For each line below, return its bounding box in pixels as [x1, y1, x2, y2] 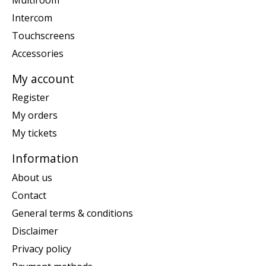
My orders [12, 109, 58, 122]
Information [12, 150, 78, 167]
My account [12, 70, 74, 87]
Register [12, 91, 49, 104]
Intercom [12, 11, 52, 24]
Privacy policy [12, 242, 71, 255]
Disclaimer [12, 224, 58, 237]
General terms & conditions [12, 206, 133, 220]
